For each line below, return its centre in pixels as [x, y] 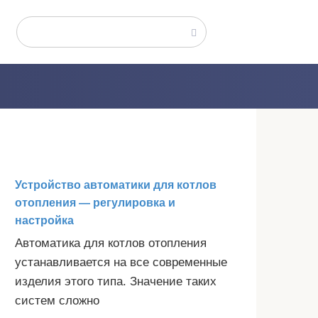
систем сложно [57, 301]
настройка [44, 220]
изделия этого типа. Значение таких [116, 281]
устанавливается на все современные [121, 262]
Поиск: [37, 27]
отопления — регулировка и [95, 203]
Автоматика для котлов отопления [111, 243]
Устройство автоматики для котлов [116, 185]
